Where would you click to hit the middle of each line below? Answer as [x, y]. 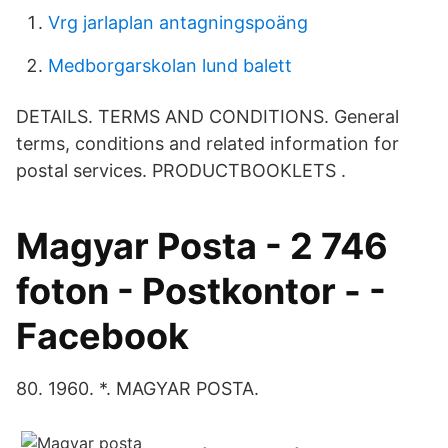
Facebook [102, 336]
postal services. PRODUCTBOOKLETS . [181, 170]
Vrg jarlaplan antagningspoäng [178, 22]
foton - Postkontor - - [201, 291]
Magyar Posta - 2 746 [202, 246]
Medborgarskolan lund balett [170, 65]
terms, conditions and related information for [207, 143]
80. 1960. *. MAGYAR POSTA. [137, 388]
